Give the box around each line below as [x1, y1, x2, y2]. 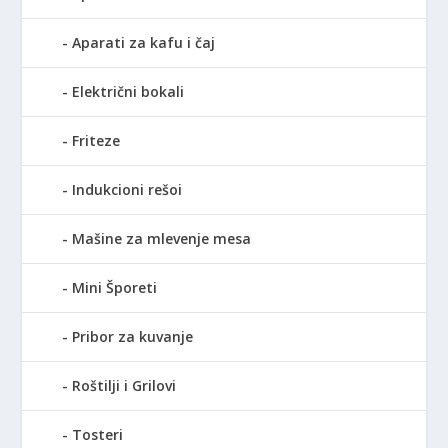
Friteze [72, 131, 121, 151]
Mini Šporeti [72, 278, 158, 298]
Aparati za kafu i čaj [72, 33, 216, 53]
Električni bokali [72, 82, 185, 102]
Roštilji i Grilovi [72, 376, 177, 396]
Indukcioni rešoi [72, 180, 183, 200]
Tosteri [72, 425, 124, 445]
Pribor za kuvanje [72, 327, 194, 347]
